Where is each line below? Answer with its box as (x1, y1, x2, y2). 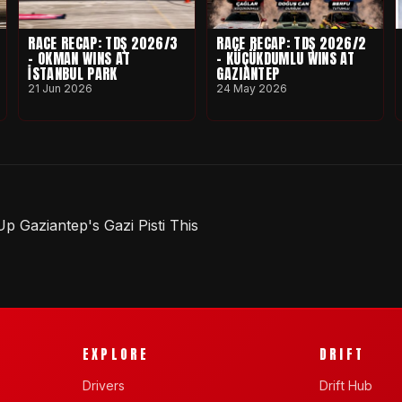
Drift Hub (319, 377, 372, 393)
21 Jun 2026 (28, 81, 93, 95)
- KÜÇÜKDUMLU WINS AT (216, 47, 355, 69)
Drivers (83, 377, 125, 393)
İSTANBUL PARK (28, 62, 118, 84)
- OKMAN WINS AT (28, 47, 131, 69)
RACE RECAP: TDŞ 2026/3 (28, 31, 179, 54)
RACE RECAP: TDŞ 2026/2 (216, 31, 367, 54)
